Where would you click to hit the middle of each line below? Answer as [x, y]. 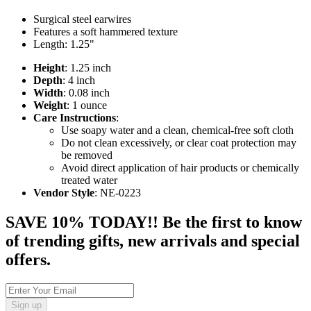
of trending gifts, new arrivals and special [153, 241]
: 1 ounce [87, 106]
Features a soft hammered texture [106, 32]
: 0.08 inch [86, 93]
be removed [87, 155]
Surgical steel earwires [82, 19]
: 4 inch [79, 81]
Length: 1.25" [64, 44]
